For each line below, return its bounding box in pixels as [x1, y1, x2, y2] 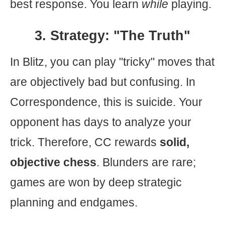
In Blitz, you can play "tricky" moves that [10, 55, 214, 68]
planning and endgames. [10, 196, 138, 209]
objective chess [10, 156, 96, 169]
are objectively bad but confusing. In [10, 75, 195, 88]
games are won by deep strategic [10, 176, 182, 189]
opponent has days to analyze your [10, 116, 191, 129]
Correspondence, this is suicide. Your [10, 95, 202, 108]
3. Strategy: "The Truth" [35, 28, 190, 43]
